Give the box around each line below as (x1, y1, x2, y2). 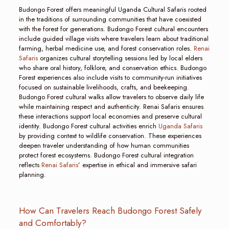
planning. (18, 169, 46, 179)
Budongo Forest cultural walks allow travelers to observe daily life (18, 91, 204, 102)
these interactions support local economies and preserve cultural (18, 111, 202, 121)
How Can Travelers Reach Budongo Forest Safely (18, 204, 201, 217)
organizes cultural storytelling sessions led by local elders (37, 53, 202, 63)
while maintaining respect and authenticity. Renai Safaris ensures (18, 101, 203, 111)
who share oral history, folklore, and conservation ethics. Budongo (18, 62, 207, 73)
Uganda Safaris (158, 121, 202, 131)
